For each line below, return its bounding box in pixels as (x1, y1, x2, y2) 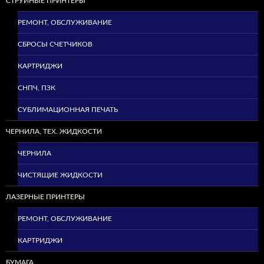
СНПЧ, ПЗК (18, 84, 55, 92)
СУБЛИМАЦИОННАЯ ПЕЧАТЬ (18, 106, 118, 114)
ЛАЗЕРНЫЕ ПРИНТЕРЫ (6, 193, 85, 201)
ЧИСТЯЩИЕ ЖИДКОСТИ (18, 171, 103, 179)
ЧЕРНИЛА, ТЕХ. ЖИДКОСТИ (6, 128, 102, 136)
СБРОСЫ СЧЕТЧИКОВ (18, 41, 93, 48)
